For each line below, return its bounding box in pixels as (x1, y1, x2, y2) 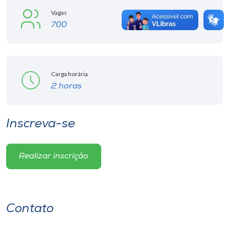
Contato (6, 203, 54, 215)
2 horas (51, 82, 82, 90)
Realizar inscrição (19, 152, 88, 161)
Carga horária (51, 70, 88, 78)
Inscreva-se (6, 118, 75, 130)
